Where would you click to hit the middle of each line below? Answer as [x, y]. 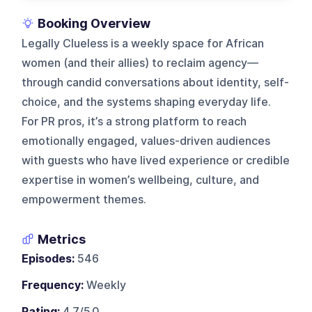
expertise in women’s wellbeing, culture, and [141, 180]
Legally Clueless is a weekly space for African [143, 43]
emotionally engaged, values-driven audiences [146, 141]
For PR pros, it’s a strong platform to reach [134, 121]
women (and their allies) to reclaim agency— [140, 63]
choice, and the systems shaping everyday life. [147, 102]
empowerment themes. [84, 199]
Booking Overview [94, 23]
